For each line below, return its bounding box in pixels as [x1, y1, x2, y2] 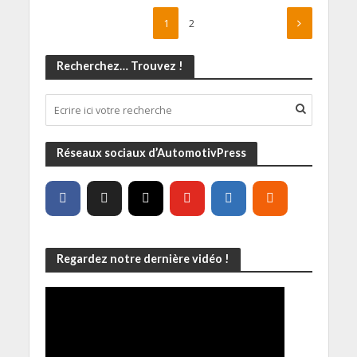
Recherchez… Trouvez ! [56, 59, 183, 73]
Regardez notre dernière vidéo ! [56, 252, 229, 266]
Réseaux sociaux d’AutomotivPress [56, 146, 246, 160]
